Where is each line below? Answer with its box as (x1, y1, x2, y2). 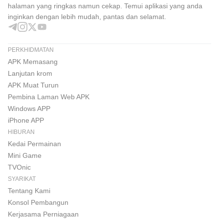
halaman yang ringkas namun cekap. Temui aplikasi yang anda (8, 1, 202, 10)
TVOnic (8, 163, 31, 171)
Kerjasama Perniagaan (8, 210, 79, 218)
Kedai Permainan (8, 139, 61, 148)
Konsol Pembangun (8, 198, 68, 206)
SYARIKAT (8, 175, 36, 182)
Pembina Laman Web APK (8, 92, 89, 101)
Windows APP (8, 104, 50, 112)
